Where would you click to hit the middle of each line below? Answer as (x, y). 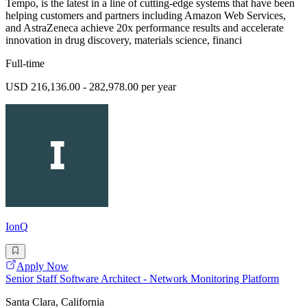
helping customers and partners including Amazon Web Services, (146, 16)
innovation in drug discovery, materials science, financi (124, 40)
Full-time (25, 64)
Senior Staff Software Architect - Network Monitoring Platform (142, 279)
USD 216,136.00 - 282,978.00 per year (91, 87)
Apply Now (42, 267)
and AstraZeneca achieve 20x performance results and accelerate (145, 28)
